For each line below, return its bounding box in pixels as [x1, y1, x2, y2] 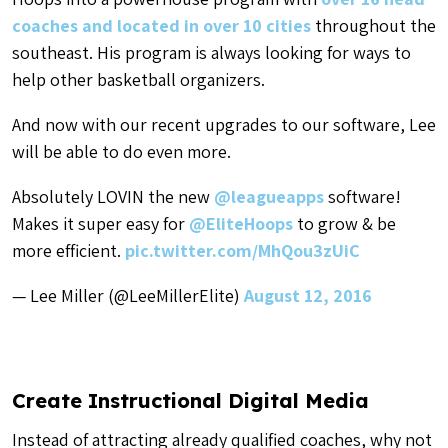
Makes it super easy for [12, 211, 189, 235]
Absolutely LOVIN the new [12, 184, 214, 208]
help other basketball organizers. [12, 67, 265, 91]
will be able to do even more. [12, 139, 231, 163]
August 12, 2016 [244, 283, 372, 307]
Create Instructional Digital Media [12, 387, 369, 413]
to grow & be [293, 211, 396, 235]
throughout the [311, 13, 436, 37]
